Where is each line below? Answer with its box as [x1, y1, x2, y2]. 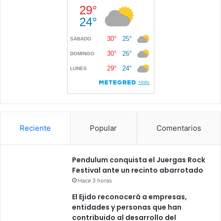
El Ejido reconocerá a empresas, [72, 192, 187, 202]
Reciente [20, 123, 51, 133]
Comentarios [156, 123, 201, 133]
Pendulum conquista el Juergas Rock [72, 155, 205, 165]
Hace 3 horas [78, 177, 112, 184]
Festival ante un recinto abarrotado [72, 165, 203, 176]
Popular [90, 123, 117, 133]
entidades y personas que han [72, 202, 182, 213]
